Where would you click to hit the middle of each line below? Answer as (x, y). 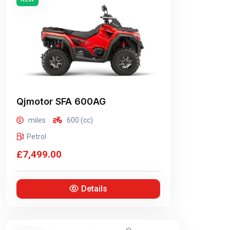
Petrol (36, 137)
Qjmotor (35, 101)
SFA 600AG (79, 101)
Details (94, 189)
